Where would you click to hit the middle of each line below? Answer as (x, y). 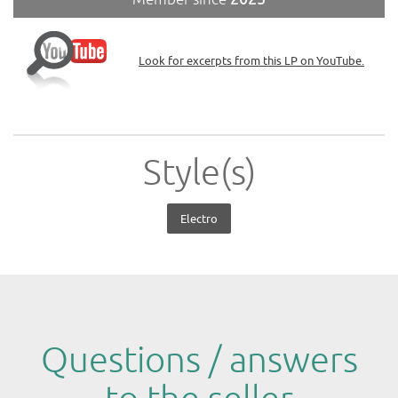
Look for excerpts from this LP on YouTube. (251, 60)
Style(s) (199, 173)
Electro (199, 218)
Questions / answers (199, 360)
